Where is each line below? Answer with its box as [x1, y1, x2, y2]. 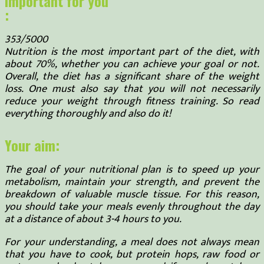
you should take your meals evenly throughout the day [5, 197, 259, 216]
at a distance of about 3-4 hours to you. [5, 210, 181, 228]
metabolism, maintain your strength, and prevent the [5, 173, 259, 191]
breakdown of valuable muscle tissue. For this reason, [5, 185, 259, 203]
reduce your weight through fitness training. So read [5, 92, 259, 110]
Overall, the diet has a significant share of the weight [5, 67, 259, 85]
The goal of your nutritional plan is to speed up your [5, 160, 259, 179]
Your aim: [5, 134, 60, 156]
